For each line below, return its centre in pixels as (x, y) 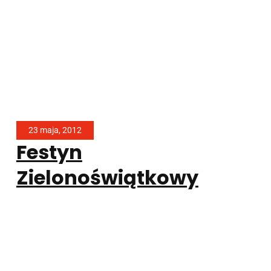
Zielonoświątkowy (107, 178)
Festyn (49, 152)
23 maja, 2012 (55, 130)
